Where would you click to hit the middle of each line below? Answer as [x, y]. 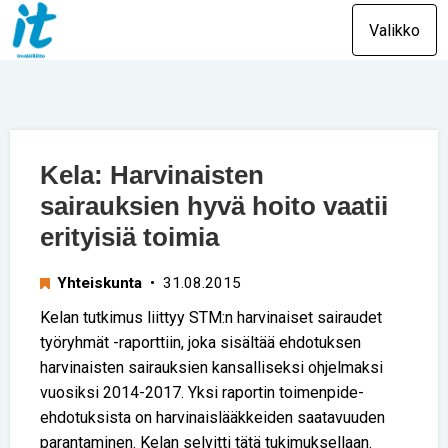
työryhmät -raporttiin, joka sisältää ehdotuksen [200, 342]
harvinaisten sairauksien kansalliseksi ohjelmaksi [211, 367]
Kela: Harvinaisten [152, 175]
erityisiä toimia [129, 237]
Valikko [394, 30]
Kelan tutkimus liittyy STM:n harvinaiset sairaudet [211, 317]
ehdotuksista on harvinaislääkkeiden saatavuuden [212, 417]
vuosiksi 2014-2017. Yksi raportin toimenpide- [202, 392]
